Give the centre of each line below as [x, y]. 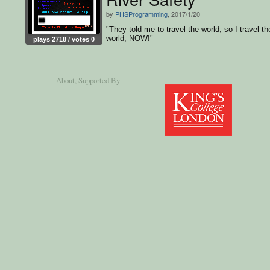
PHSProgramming [141, 14]
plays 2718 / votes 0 [64, 39]
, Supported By [98, 80]
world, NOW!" [130, 38]
